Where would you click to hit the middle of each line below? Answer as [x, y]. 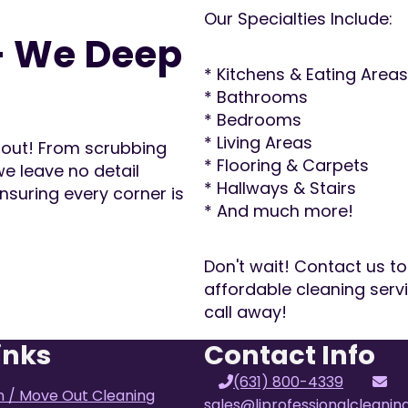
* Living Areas [258, 143]
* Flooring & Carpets [286, 166]
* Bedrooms [253, 120]
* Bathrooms [256, 97]
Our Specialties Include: [298, 19]
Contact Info [290, 355]
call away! [245, 311]
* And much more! [279, 211]
